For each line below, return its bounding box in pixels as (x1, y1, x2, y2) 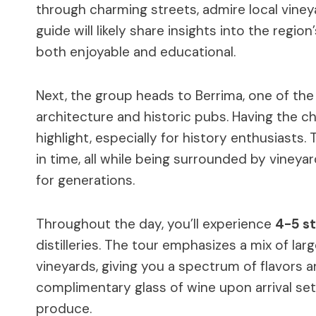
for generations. (36, 171, 135, 189)
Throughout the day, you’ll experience (36, 214, 275, 233)
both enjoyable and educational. (36, 42, 236, 61)
